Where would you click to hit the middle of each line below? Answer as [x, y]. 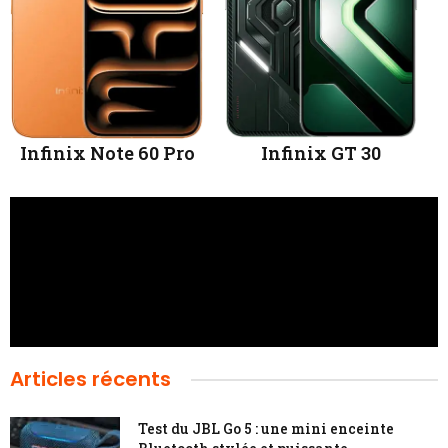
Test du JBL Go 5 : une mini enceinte [266, 429]
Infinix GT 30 [321, 153]
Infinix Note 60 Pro [107, 153]
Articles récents [90, 379]
